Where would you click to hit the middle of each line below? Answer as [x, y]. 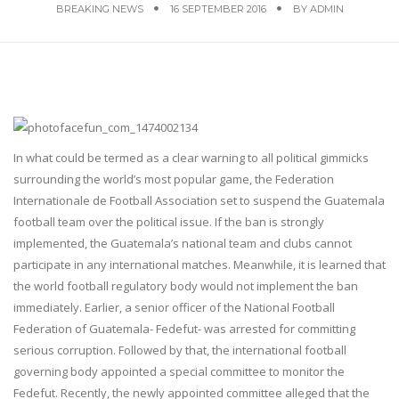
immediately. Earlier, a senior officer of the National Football [174, 307]
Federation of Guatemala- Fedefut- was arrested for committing [184, 328]
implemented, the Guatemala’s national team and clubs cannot [183, 243]
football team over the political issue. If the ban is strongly [169, 221]
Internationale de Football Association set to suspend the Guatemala [199, 200]
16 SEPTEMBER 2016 [218, 9]
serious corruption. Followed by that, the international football [180, 350]
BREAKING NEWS [99, 9]
